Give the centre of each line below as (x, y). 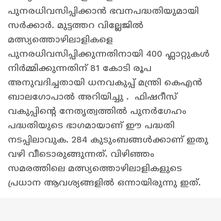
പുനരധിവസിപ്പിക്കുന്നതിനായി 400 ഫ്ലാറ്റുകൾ (109, 54)
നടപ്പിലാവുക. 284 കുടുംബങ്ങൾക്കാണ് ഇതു (108, 140)
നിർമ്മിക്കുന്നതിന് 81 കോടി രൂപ (80, 68)
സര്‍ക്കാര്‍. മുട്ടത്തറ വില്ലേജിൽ (76, 25)
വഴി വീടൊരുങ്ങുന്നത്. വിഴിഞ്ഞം (81, 154)
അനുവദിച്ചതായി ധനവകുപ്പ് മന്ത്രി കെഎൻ (105, 82)
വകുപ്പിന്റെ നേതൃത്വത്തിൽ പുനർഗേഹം (97, 111)
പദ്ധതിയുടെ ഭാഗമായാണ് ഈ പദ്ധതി (91, 125)
